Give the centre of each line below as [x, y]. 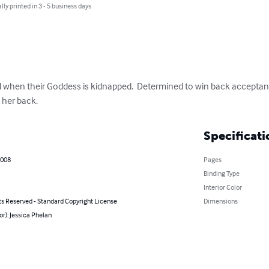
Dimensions [220, 201]
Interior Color [222, 187]
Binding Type [221, 173]
